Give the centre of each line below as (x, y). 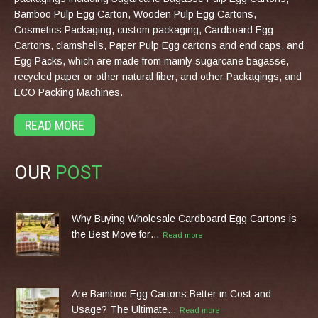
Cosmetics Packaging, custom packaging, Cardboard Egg (144, 30)
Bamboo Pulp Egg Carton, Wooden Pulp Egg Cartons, (135, 15)
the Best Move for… (116, 235)
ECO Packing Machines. (68, 93)
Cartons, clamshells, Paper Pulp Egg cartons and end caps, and (159, 46)
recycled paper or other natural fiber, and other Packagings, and (158, 77)
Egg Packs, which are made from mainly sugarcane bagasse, (152, 61)
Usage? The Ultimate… (124, 310)
